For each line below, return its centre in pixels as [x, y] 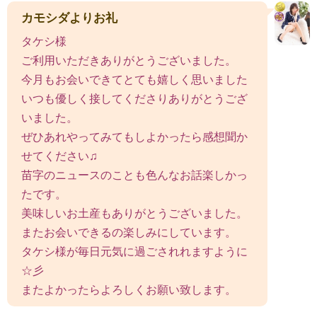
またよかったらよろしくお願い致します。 [129, 289]
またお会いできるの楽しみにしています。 [129, 232]
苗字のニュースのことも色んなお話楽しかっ [134, 175]
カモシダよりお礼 [69, 18]
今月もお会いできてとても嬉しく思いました [134, 79]
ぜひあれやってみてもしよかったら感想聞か [134, 137]
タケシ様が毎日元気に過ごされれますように [134, 251]
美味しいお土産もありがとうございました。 [134, 213]
